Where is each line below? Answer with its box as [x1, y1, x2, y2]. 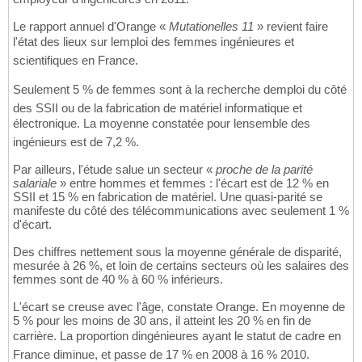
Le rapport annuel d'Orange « [13, 19, 169, 34]
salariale [13, 176, 57, 191]
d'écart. [13, 217, 52, 232]
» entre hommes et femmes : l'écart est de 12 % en [57, 176, 329, 191]
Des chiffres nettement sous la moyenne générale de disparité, [13, 245, 342, 259]
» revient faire [254, 19, 328, 34]
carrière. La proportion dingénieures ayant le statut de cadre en [13, 329, 341, 343]
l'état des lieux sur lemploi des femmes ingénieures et [13, 35, 294, 49]
